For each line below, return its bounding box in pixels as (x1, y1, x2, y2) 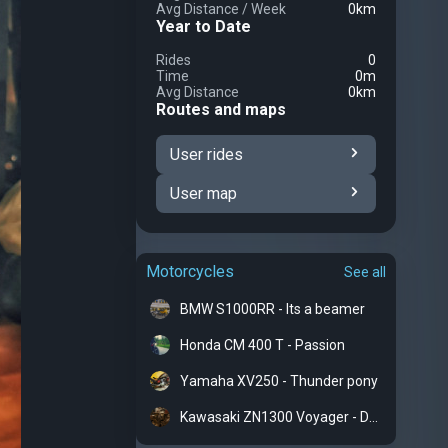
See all (344, 264, 386, 280)
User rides (170, 145, 243, 164)
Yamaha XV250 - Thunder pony (180, 373, 378, 389)
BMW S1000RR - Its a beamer (180, 301, 365, 317)
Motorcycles (146, 262, 234, 281)
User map (170, 184, 237, 203)
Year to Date (156, 17, 251, 36)
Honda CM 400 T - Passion (180, 337, 345, 353)
